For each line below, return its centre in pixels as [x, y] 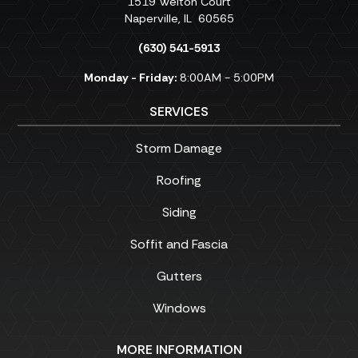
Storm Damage [179, 148]
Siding [179, 212]
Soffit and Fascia [179, 244]
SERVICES [179, 111]
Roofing [179, 180]
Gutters [179, 276]
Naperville [151, 18]
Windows [179, 308]
